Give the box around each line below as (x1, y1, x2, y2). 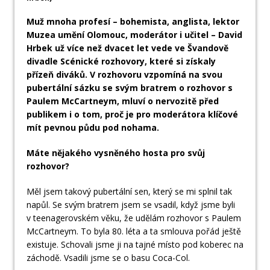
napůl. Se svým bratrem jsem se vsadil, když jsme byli (27, 199, 235, 211)
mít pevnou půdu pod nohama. (27, 122, 159, 134)
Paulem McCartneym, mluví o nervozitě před (27, 95, 219, 107)
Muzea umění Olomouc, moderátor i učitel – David (27, 29, 242, 41)
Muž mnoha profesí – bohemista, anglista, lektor (27, 16, 239, 28)
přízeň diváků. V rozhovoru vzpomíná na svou (27, 69, 222, 81)
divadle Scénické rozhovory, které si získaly (27, 55, 216, 67)
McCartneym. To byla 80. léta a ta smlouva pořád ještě (27, 225, 241, 237)
